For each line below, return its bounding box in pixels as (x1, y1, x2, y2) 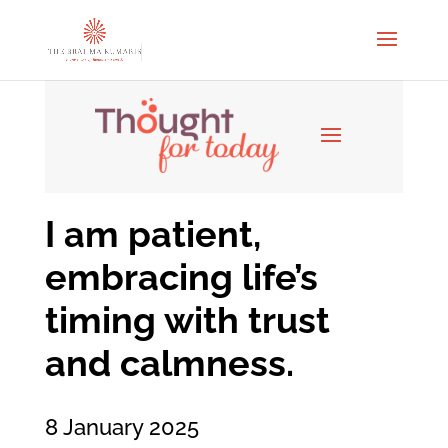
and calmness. (44, 341, 294, 384)
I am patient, (44, 212, 261, 255)
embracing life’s (44, 255, 318, 298)
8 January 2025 (44, 413, 199, 440)
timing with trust (44, 298, 330, 341)
